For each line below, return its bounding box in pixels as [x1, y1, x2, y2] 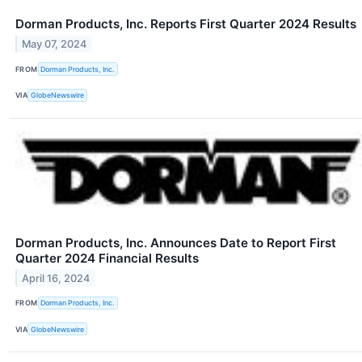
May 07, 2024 [22, 38, 87, 51]
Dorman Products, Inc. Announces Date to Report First [15, 234, 336, 250]
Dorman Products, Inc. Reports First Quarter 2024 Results [15, 16, 356, 32]
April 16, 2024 [22, 271, 90, 284]
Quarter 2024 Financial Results [15, 250, 199, 266]
